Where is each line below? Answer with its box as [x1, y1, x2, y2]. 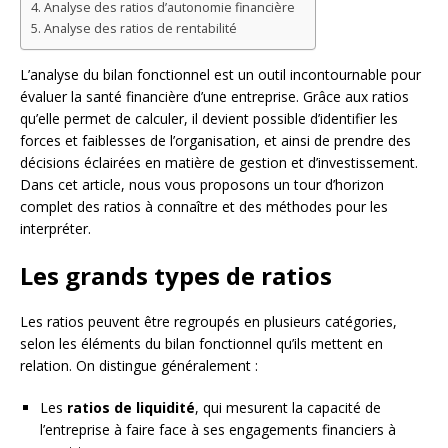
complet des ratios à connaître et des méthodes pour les [20, 197, 388, 217]
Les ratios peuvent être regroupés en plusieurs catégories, [20, 312, 397, 332]
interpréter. [20, 219, 91, 239]
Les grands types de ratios [20, 259, 332, 293]
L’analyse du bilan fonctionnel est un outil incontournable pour [20, 65, 421, 85]
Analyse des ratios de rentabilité [43, 20, 237, 38]
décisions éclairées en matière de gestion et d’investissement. [20, 153, 418, 173]
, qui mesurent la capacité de [195, 398, 381, 418]
